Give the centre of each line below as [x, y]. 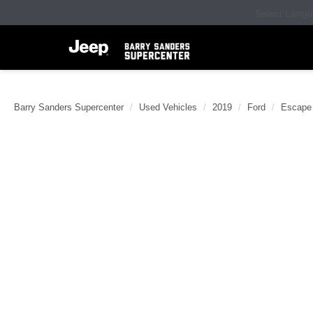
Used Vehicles [168, 107]
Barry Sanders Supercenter [69, 107]
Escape [296, 107]
